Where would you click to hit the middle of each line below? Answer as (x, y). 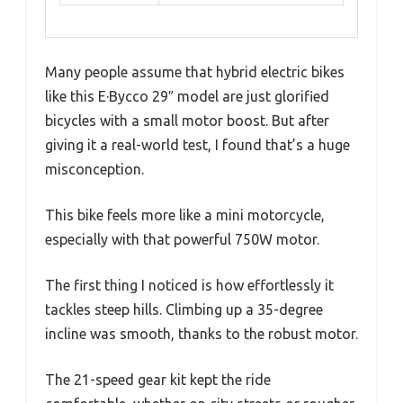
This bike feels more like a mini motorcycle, (185, 215)
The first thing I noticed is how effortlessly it (189, 285)
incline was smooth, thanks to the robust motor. (201, 333)
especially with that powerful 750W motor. (182, 239)
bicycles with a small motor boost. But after (187, 120)
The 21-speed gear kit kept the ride (158, 379)
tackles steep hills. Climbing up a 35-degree (184, 309)
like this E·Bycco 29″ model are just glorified (187, 96)
